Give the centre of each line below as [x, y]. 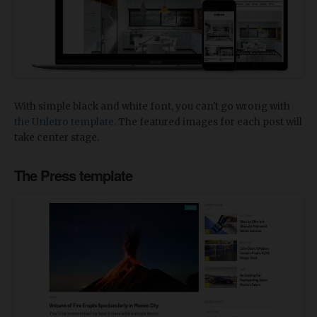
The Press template [73, 175]
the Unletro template [64, 122]
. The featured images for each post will [208, 122]
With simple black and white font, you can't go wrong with [152, 107]
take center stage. [57, 138]
